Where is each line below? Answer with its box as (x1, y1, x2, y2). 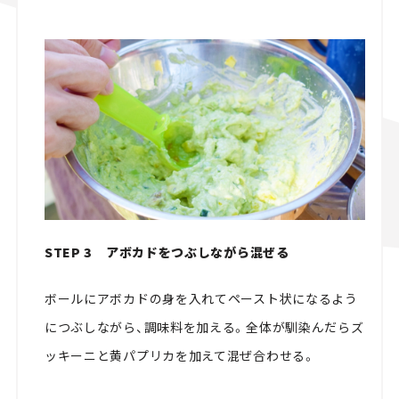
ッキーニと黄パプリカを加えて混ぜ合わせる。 (44, 346, 316, 364)
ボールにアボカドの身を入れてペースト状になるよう (44, 289, 358, 307)
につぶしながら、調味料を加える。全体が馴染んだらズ (44, 317, 364, 336)
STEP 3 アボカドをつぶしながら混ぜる (44, 242, 289, 261)
